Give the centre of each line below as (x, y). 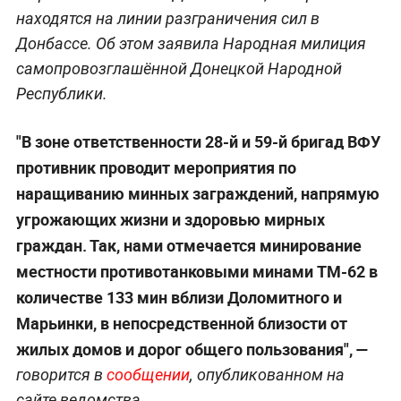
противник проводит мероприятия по (156, 167)
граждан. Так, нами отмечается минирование (188, 245)
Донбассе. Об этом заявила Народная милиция (191, 43)
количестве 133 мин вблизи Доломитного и (179, 297)
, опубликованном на (267, 374)
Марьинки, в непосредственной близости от (181, 323)
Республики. (61, 93)
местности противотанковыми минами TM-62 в (196, 271)
